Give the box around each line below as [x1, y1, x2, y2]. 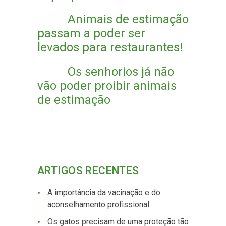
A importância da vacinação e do [47, 188, 160, 197]
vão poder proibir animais [37, 79, 177, 93]
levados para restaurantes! [37, 40, 183, 54]
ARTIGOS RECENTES [37, 164, 139, 177]
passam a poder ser [37, 26, 145, 40]
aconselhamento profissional [47, 200, 149, 209]
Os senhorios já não [68, 65, 174, 79]
